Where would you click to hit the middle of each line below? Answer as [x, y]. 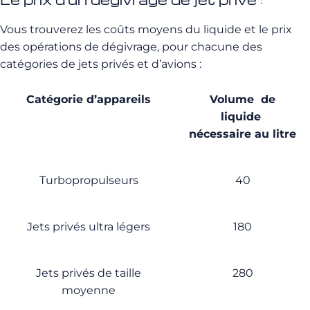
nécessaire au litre [243, 134]
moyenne [89, 290]
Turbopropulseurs [89, 180]
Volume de [243, 99]
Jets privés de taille [89, 273]
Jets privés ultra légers [89, 227]
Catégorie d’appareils [89, 99]
